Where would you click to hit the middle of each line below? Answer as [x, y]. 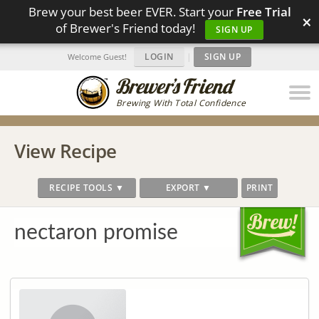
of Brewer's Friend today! [127, 28]
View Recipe [66, 151]
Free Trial [263, 12]
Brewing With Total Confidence [181, 103]
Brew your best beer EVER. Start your [132, 12]
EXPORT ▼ [188, 188]
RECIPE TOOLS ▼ [87, 188]
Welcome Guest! [97, 57]
